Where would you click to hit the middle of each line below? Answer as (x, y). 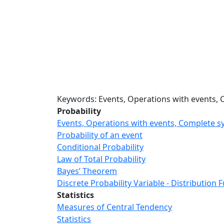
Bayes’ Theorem (87, 171)
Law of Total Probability (101, 159)
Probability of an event (100, 135)
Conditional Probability (100, 147)
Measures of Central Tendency (114, 207)
